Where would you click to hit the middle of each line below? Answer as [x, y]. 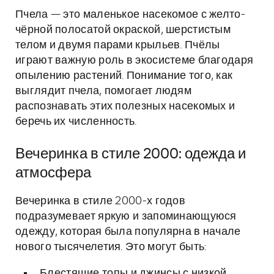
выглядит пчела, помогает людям [103, 91]
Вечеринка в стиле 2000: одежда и [131, 154]
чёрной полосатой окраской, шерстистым [123, 30]
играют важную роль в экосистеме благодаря [135, 61]
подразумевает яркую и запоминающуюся [126, 217]
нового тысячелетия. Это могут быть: [111, 247]
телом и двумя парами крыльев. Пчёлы [118, 45]
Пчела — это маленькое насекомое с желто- [130, 15]
